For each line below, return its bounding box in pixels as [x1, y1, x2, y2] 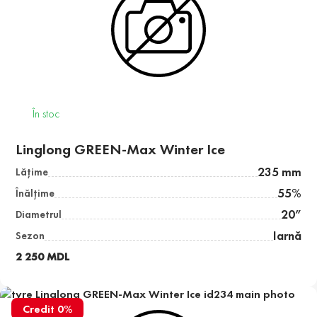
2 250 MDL [16, 249, 70, 265]
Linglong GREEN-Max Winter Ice [16, 140, 226, 159]
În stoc [33, 106, 60, 122]
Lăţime [16, 166, 49, 179]
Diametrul [16, 208, 62, 221]
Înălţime [16, 187, 55, 200]
